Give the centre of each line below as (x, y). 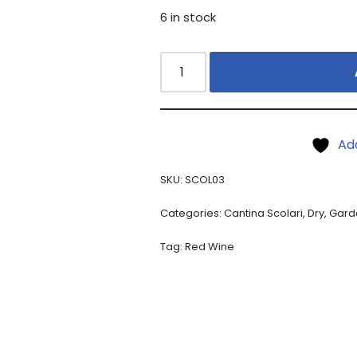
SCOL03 (205, 180)
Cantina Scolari (264, 213)
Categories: (192, 213)
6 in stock (188, 18)
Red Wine (210, 247)
